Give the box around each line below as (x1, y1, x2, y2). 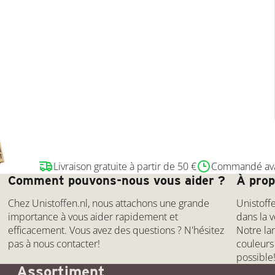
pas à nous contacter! (8, 236, 101, 250)
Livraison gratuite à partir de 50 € (53, 159, 196, 173)
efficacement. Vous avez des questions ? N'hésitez (8, 223, 225, 237)
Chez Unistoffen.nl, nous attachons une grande (8, 196, 210, 210)
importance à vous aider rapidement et (8, 209, 179, 223)
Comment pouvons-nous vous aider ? (8, 172, 226, 188)
